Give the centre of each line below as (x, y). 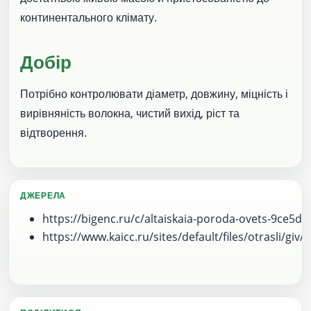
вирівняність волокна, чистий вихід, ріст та (130, 113)
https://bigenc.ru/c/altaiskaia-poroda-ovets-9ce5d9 (175, 219)
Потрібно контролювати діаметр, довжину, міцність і (154, 93)
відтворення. (53, 132)
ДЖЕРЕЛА (43, 195)
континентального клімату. (89, 18)
